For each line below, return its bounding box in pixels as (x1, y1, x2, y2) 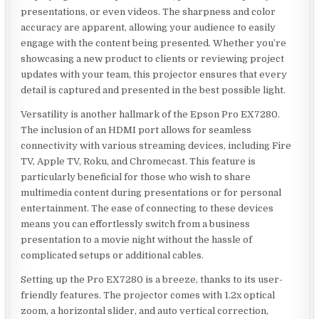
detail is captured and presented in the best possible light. (21, 85, 286, 96)
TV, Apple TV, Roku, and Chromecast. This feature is (21, 156, 256, 167)
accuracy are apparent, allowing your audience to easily (21, 22, 276, 33)
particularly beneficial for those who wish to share (21, 172, 251, 183)
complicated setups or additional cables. (21, 250, 204, 261)
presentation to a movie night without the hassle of (21, 234, 253, 246)
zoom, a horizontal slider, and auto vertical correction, (21, 305, 269, 317)
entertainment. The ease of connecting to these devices (21, 203, 274, 214)
